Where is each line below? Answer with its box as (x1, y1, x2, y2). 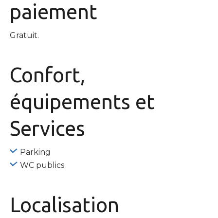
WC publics (20, 160, 64, 170)
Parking (20, 147, 51, 157)
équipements (10, 90, 135, 113)
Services (10, 116, 85, 140)
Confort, (10, 63, 85, 86)
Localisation (10, 193, 119, 216)
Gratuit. (10, 30, 39, 40)
